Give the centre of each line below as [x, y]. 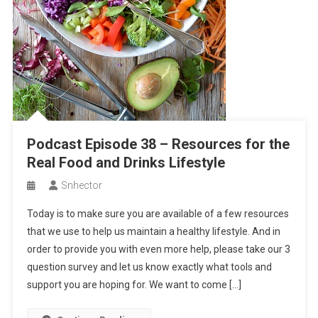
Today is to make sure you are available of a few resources [158, 214]
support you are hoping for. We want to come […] [134, 285]
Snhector [81, 185]
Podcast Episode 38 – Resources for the [158, 144]
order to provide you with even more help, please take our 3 [158, 249]
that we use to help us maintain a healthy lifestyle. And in [153, 231]
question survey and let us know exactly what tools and [149, 267]
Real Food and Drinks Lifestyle [126, 163]
